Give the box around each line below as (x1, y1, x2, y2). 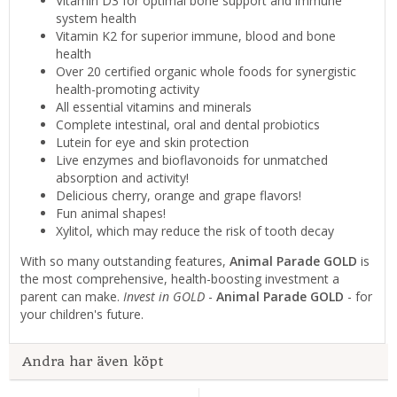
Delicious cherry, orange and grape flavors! (56, 187, 301, 205)
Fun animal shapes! (56, 205, 166, 222)
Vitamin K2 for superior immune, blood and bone (56, 27, 336, 45)
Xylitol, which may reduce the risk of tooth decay (56, 222, 334, 240)
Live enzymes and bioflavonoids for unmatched (56, 152, 328, 169)
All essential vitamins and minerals (56, 98, 252, 116)
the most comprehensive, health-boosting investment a (20, 270, 339, 288)
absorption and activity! (56, 169, 189, 187)
